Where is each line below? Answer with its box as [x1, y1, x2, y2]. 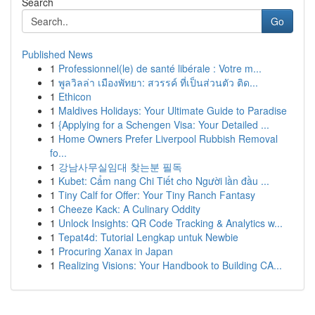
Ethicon [58, 89, 91, 103]
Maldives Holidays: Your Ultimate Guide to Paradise [58, 103, 287, 117]
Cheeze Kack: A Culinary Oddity [58, 202, 200, 216]
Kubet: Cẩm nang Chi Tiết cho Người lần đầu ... [58, 174, 269, 188]
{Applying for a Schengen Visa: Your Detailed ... [58, 117, 269, 131]
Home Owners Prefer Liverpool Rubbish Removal [58, 131, 278, 146]
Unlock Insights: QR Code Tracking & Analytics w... [58, 216, 283, 230]
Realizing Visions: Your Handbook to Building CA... [58, 258, 282, 272]
